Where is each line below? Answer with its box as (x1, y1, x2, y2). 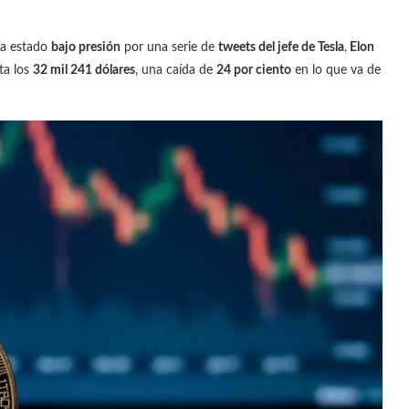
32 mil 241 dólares (33, 63, 135, 77)
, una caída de (135, 63, 216, 77)
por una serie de (121, 40, 218, 54)
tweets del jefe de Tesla (218, 40, 344, 54)
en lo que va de (291, 63, 381, 77)
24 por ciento (216, 63, 291, 77)
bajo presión (51, 40, 121, 54)
